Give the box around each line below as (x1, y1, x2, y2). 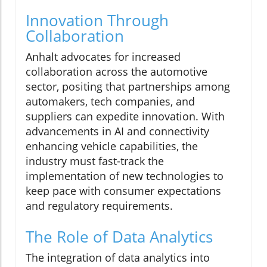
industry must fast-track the (26, 153, 164, 168)
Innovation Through (26, 9, 169, 31)
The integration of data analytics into (26, 250, 210, 265)
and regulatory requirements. (26, 198, 173, 213)
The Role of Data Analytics (26, 225, 213, 247)
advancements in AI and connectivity (26, 123, 209, 138)
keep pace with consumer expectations (26, 183, 221, 198)
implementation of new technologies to (26, 168, 223, 183)
